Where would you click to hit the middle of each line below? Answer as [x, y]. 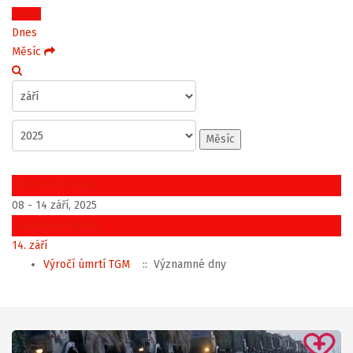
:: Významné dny [181, 264]
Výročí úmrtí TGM [87, 264]
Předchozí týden [54, 185]
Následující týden [56, 226]
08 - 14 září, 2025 [54, 205]
